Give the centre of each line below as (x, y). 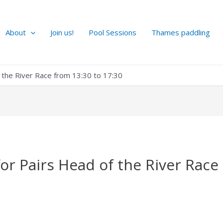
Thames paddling (181, 32)
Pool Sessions (112, 32)
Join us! (62, 32)
